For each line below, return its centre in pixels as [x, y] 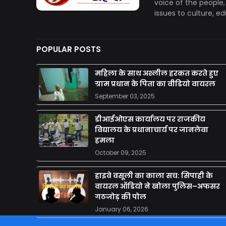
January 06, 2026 [122, 209]
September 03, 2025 [125, 96]
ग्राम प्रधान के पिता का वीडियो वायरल [155, 84]
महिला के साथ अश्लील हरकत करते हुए [157, 73]
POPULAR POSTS [69, 49]
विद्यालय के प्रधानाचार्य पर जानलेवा [152, 130]
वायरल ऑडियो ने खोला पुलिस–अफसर [157, 186]
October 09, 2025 [121, 153]
